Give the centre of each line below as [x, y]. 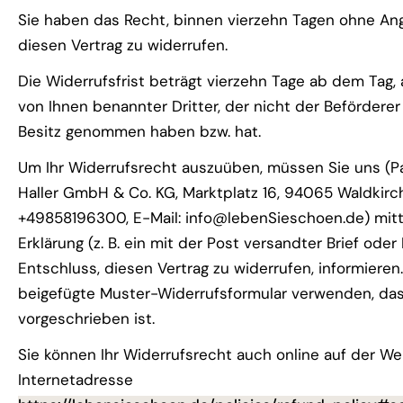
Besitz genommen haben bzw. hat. [139, 131]
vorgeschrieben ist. [86, 318]
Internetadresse [76, 380]
